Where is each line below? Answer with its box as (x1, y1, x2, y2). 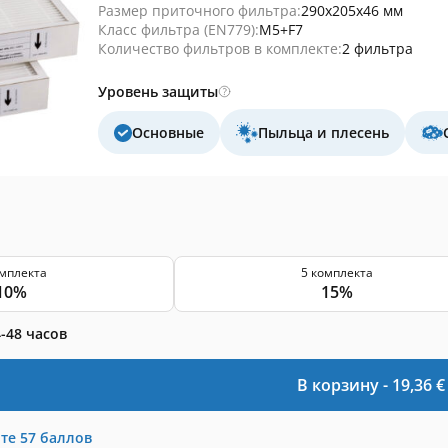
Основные (132, 123, 204, 142)
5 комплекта (300, 263, 373, 281)
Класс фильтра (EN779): (98, 20, 259, 39)
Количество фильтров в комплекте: (98, 39, 342, 58)
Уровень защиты (98, 82, 218, 101)
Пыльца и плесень (258, 123, 389, 142)
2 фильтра (342, 39, 413, 58)
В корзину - (297, 373, 392, 396)
